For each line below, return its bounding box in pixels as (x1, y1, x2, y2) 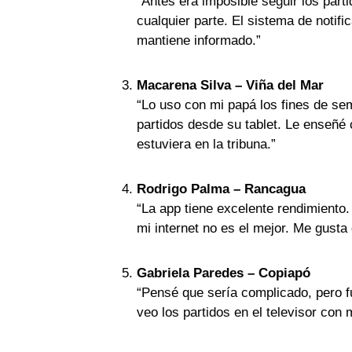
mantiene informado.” (137, 33, 261, 48)
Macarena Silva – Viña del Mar (137, 78, 324, 93)
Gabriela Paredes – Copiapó (137, 266, 310, 280)
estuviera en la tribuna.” (137, 137, 276, 152)
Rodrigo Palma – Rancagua (137, 181, 306, 196)
